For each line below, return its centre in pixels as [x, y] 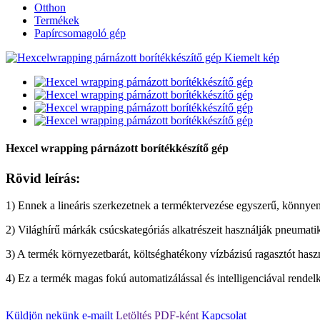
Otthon [50, 7]
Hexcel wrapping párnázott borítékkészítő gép [117, 149]
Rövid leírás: [43, 178]
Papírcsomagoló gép [80, 33]
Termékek [57, 20]
